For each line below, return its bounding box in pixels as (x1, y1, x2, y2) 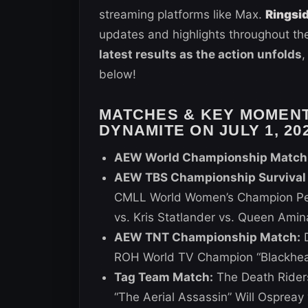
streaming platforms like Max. (99, 7, 265, 21)
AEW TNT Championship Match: (114, 230, 300, 244)
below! (99, 67, 136, 81)
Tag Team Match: (114, 269, 213, 284)
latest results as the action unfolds (99, 47, 302, 61)
